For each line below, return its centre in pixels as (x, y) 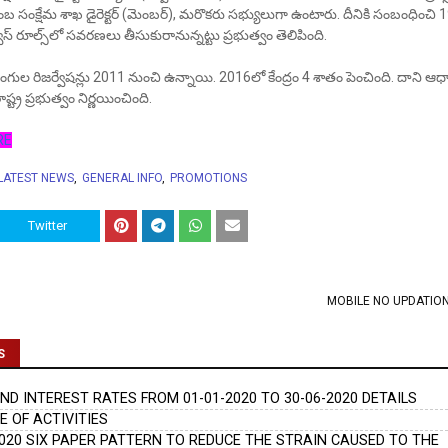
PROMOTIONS (208, 178)
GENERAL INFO (121, 178)
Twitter (47, 225)
